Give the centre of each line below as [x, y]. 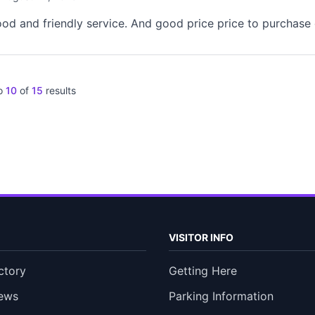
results [59, 90]
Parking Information [221, 296]
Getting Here [203, 271]
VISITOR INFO [201, 237]
